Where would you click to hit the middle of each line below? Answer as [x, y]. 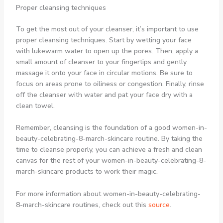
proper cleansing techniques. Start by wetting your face [104, 40]
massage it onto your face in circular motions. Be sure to [104, 73]
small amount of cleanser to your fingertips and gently [101, 62]
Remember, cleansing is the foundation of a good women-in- [111, 128]
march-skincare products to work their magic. [87, 172]
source [159, 205]
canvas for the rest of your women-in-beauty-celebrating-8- [111, 161]
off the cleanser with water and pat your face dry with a [104, 95]
